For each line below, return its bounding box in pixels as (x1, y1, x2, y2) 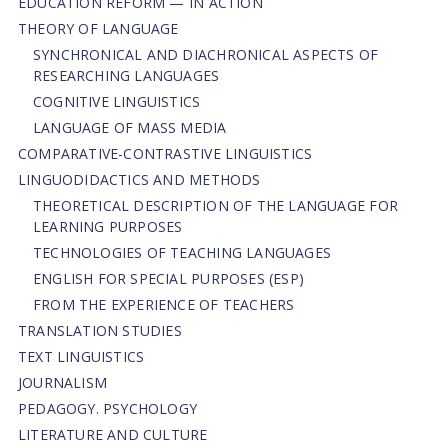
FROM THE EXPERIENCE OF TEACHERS (32, 294, 295, 314)
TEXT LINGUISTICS (17, 346, 145, 366)
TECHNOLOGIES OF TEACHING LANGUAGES (32, 242, 332, 262)
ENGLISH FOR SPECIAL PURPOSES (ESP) (32, 268, 305, 288)
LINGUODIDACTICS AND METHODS (17, 169, 261, 189)
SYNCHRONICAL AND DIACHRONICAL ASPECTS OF (32, 44, 379, 64)
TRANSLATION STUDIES (17, 320, 182, 340)
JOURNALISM (17, 372, 108, 392)
